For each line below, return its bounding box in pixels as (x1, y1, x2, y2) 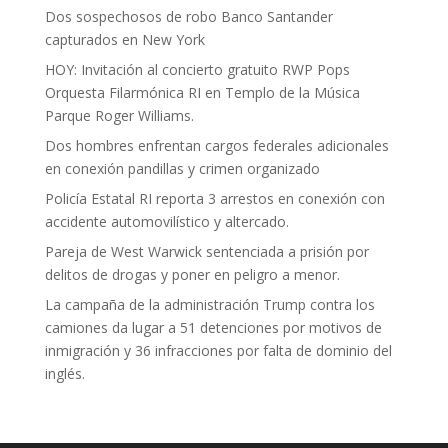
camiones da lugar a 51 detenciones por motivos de (44, 318, 382, 337)
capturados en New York (44, 30, 205, 49)
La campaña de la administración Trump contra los (44, 295, 375, 314)
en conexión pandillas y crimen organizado (44, 159, 320, 178)
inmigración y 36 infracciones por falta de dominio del (44, 341, 392, 360)
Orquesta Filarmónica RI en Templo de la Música (44, 83, 360, 102)
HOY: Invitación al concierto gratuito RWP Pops (44, 60, 350, 79)
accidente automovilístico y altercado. (44, 212, 289, 231)
